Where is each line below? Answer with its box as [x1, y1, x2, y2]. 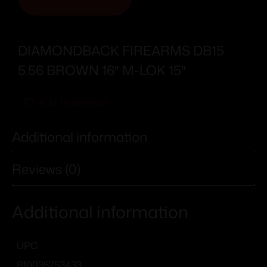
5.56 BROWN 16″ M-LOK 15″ [18, 60, 186, 79]
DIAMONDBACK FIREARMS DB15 [18, 41, 224, 60]
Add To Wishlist [38, 95, 108, 108]
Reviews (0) [12, 160, 80, 179]
